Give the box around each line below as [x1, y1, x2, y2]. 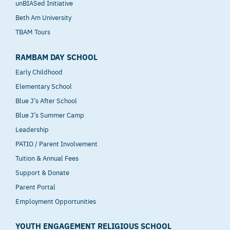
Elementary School [15, 81, 72, 90]
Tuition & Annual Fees [15, 152, 79, 162]
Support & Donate [15, 167, 69, 177]
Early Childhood [15, 66, 63, 76]
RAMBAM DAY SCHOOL [15, 51, 98, 62]
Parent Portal [15, 181, 55, 191]
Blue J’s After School [15, 95, 77, 105]
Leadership [15, 124, 49, 133]
